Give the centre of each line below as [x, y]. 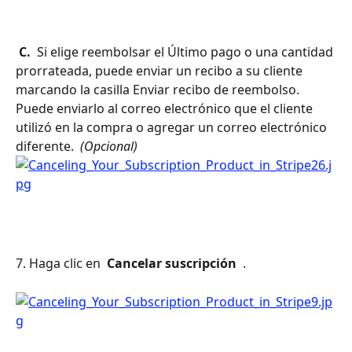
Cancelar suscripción [172, 263]
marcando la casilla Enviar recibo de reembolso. [159, 90]
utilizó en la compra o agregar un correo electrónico [173, 128]
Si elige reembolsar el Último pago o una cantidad [185, 52]
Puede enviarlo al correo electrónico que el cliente [166, 109]
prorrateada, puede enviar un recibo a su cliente [161, 71]
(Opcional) [109, 147]
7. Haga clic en [60, 263]
